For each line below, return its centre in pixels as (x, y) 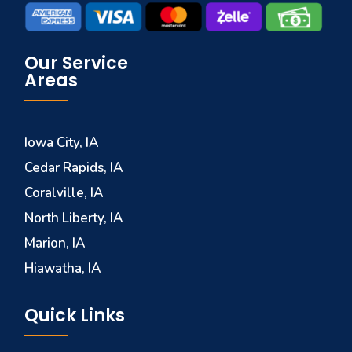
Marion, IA (55, 243)
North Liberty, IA (74, 218)
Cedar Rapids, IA (74, 167)
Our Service (77, 63)
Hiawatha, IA (63, 268)
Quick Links (75, 315)
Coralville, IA (64, 192)
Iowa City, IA (62, 142)
